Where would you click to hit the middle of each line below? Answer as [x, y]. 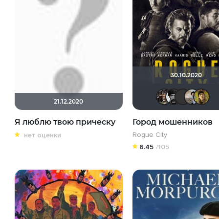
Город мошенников [172, 122]
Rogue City [150, 135]
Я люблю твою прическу [65, 122]
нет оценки [43, 135]
